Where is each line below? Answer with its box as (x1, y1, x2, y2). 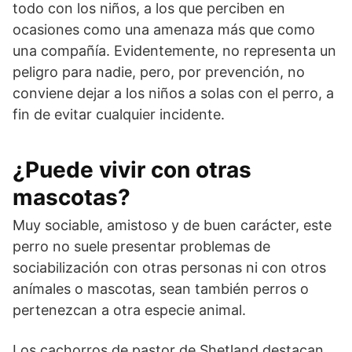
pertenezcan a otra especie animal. (13, 302, 246, 319)
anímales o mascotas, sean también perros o (13, 280, 309, 298)
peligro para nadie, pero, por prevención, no (13, 64, 305, 81)
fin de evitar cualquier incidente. (13, 106, 225, 123)
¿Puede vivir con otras (13, 156, 251, 184)
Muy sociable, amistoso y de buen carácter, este (13, 217, 332, 234)
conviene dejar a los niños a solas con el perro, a (13, 85, 334, 102)
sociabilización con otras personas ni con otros (13, 259, 326, 277)
